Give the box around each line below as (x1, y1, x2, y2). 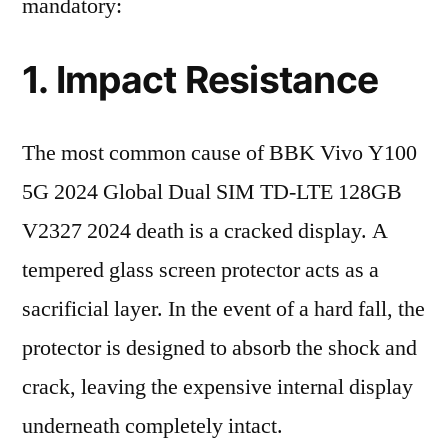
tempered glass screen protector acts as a (22, 256, 379, 284)
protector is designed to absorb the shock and (22, 334, 417, 362)
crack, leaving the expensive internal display (22, 373, 413, 401)
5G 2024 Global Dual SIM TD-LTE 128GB (22, 178, 402, 206)
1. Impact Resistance (22, 57, 379, 102)
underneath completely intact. (22, 412, 283, 440)
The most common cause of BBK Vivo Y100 (22, 139, 417, 167)
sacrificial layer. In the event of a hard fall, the (22, 295, 425, 323)
